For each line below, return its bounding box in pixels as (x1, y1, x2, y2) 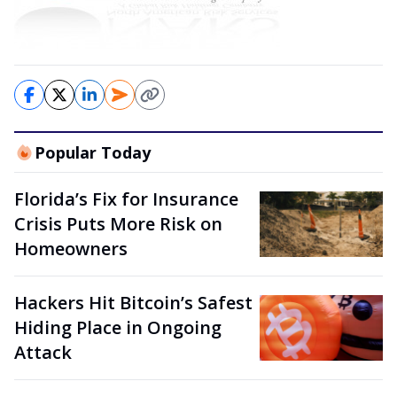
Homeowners (14, 237, 128, 261)
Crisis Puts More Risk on (14, 212, 222, 236)
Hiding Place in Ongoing (14, 315, 222, 339)
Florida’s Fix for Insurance (14, 187, 238, 211)
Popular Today (34, 142, 151, 163)
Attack (14, 340, 72, 364)
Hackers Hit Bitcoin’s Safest (14, 291, 253, 315)
